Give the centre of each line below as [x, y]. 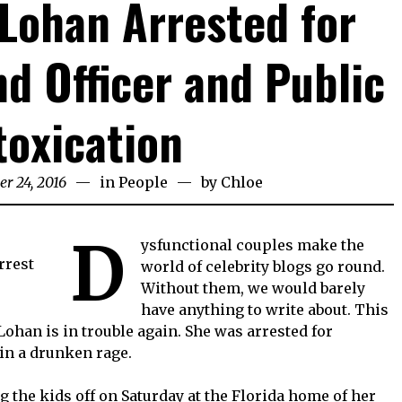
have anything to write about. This [265, 310]
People [144, 183]
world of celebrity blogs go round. [263, 267]
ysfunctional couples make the [253, 245]
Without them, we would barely [253, 288]
